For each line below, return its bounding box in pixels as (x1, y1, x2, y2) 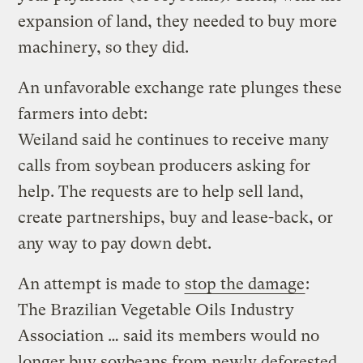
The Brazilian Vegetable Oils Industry (18, 300, 295, 319)
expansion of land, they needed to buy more (18, 11, 338, 31)
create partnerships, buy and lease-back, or (18, 207, 334, 227)
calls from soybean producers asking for (18, 156, 311, 175)
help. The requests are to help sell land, (18, 181, 305, 201)
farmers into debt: (18, 104, 148, 123)
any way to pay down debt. (18, 233, 212, 253)
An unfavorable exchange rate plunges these (18, 78, 343, 97)
